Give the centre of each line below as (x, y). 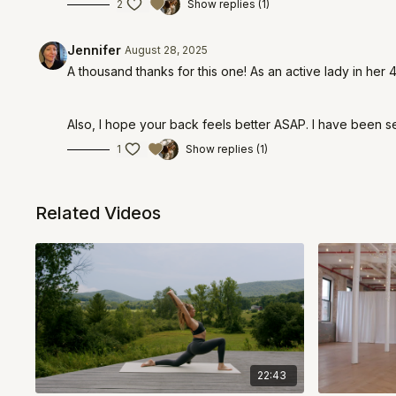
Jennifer (95, 50)
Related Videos (99, 213)
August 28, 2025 (167, 50)
